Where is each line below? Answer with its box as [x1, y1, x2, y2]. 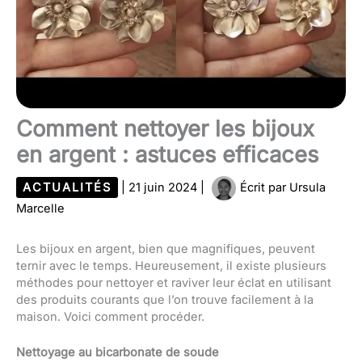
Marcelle [16, 200, 65, 216]
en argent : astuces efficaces [16, 141, 318, 168]
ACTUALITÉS [23, 179, 112, 195]
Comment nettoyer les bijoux [16, 115, 314, 142]
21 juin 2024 [128, 179, 200, 195]
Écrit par [240, 179, 286, 195]
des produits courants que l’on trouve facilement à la [16, 292, 314, 307]
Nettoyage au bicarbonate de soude [16, 345, 219, 360]
